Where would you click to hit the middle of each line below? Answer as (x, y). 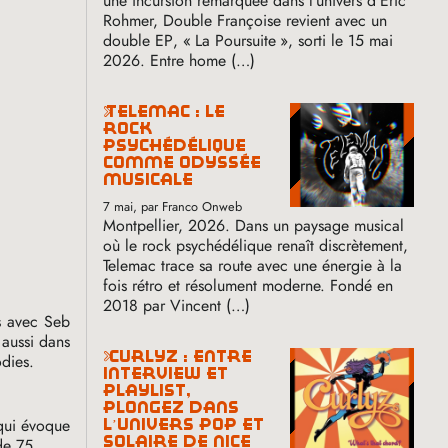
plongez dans (171, 407)
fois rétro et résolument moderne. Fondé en (248, 285)
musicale (148, 179)
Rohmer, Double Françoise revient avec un (245, 20)
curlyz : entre (111, 356)
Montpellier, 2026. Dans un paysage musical (254, 225)
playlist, (147, 390)
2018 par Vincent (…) (177, 305)
